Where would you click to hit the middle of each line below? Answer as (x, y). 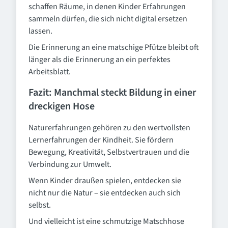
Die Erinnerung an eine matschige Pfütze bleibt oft (114, 47)
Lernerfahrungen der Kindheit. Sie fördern (101, 140)
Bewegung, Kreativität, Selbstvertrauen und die (109, 152)
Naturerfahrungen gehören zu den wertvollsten (109, 128)
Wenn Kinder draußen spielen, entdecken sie (105, 181)
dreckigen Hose (62, 106)
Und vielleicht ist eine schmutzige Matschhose (106, 221)
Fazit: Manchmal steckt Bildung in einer (112, 93)
